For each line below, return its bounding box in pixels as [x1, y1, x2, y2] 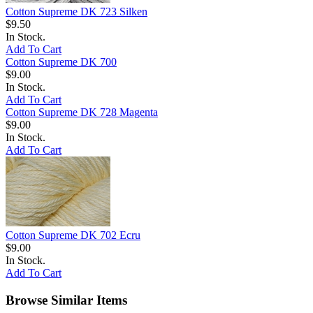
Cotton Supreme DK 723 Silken [6, 6, 147, 18]
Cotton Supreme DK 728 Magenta [6, 106, 158, 119]
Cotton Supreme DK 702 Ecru [6, 229, 140, 242]
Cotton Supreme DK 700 [6, 56, 117, 68]
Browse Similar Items [6, 292, 127, 307]
